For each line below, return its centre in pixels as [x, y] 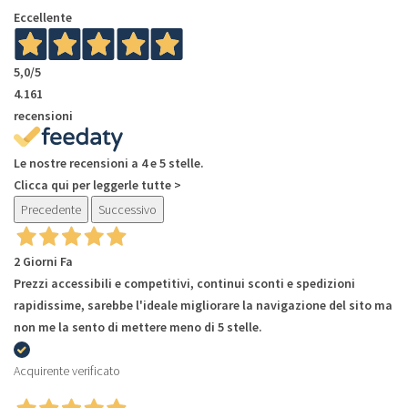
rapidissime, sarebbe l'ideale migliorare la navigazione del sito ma [203, 305]
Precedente [51, 209]
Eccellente [43, 17]
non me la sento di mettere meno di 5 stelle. [138, 326]
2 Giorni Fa [43, 261]
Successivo [127, 209]
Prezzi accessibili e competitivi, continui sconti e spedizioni [184, 283]
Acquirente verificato [67, 370]
